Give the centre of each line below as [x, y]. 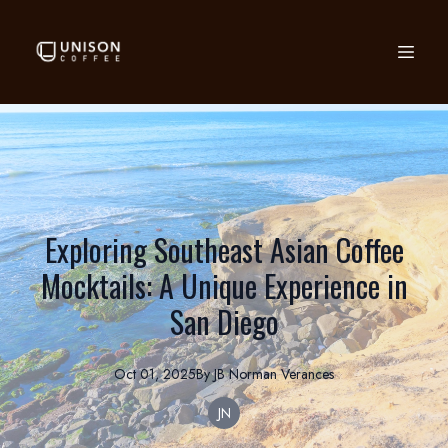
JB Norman [245, 374]
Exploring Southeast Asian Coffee [224, 249]
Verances [307, 374]
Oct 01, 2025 [155, 374]
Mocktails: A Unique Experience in [224, 285]
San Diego [224, 321]
